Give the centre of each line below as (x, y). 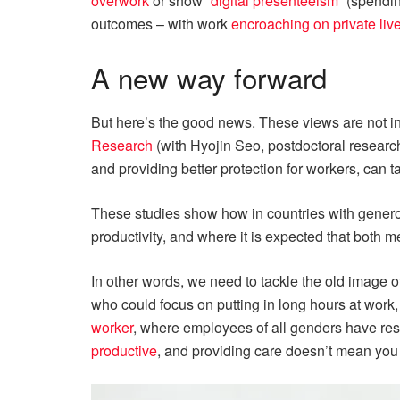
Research (122, 145)
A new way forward (209, 78)
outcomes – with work (161, 24)
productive (124, 350)
